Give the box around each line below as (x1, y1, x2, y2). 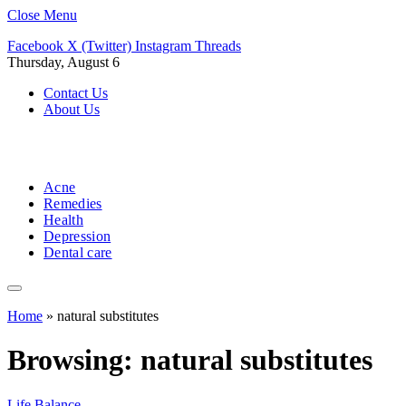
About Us (43, 101, 100, 117)
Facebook (7, 38, 63, 53)
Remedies (43, 196, 102, 211)
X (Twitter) (67, 38, 131, 53)
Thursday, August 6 (7, 54, 120, 70)
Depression (43, 228, 111, 244)
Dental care (43, 245, 112, 260)
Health (43, 212, 83, 227)
